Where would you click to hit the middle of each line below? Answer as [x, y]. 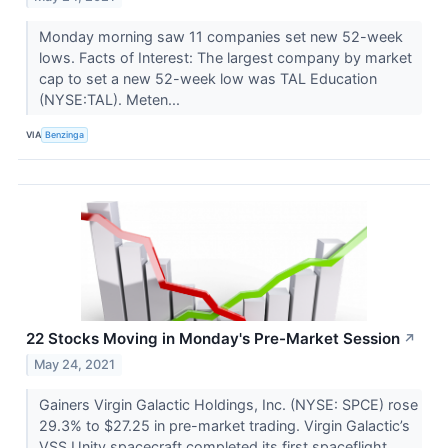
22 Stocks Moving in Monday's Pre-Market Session [213, 338]
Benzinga [65, 135]
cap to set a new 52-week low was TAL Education [207, 78]
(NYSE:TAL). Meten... [111, 99]
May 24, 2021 [75, 364]
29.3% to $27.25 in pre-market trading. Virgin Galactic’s [224, 425]
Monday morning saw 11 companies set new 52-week [220, 36]
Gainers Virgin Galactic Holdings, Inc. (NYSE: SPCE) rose [228, 404]
